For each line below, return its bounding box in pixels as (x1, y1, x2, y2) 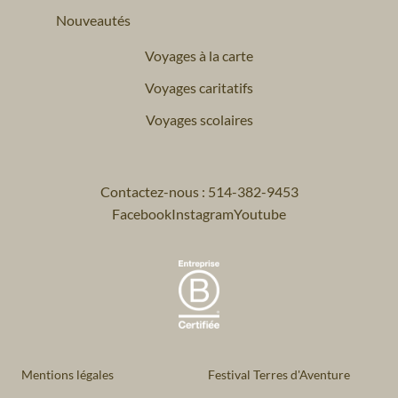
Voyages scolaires (145, 110, 253, 128)
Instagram (171, 204, 234, 222)
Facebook (112, 204, 171, 222)
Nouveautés (56, 11, 131, 28)
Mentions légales (21, 366, 114, 382)
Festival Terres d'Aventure (208, 366, 350, 382)
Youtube (234, 204, 286, 222)
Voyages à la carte (145, 46, 253, 64)
